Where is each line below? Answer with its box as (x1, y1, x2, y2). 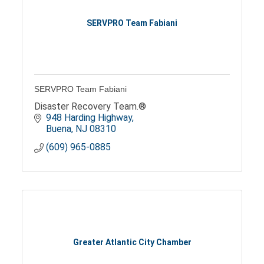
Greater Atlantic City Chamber (72, 237, 192, 247)
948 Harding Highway (46, 112, 133, 124)
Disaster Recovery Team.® (34, 101, 147, 113)
